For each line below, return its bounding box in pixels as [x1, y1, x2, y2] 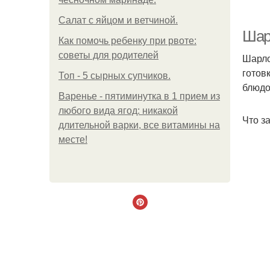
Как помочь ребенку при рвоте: [58, 36, 196, 46]
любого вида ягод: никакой [58, 105, 178, 116]
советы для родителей [58, 50, 159, 60]
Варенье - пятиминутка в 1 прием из [58, 91, 220, 101]
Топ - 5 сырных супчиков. [58, 71, 171, 81]
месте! [58, 134, 87, 145]
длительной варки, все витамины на [58, 120, 220, 130]
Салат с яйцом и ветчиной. [58, 15, 178, 25]
